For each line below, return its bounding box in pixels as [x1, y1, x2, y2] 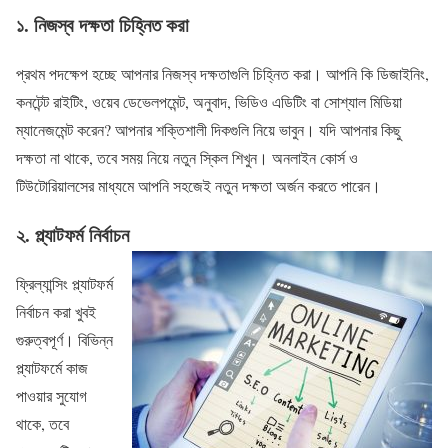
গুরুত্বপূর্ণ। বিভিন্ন [16, 328, 113, 350]
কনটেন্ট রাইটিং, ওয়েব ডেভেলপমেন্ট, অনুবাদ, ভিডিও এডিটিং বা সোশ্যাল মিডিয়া [16, 91, 402, 113]
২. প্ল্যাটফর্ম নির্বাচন [16, 220, 129, 248]
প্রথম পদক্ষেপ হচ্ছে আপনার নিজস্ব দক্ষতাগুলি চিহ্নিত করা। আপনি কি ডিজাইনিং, [16, 63, 429, 85]
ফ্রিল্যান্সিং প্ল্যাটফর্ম [16, 272, 113, 294]
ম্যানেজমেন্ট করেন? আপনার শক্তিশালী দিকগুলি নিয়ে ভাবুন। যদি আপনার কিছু [16, 119, 401, 141]
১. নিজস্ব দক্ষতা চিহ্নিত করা [16, 11, 189, 39]
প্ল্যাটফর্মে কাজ [16, 356, 88, 378]
